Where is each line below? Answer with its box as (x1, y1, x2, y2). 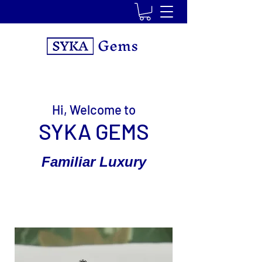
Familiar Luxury (41, 154, 146, 170)
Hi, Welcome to (51, 102, 136, 118)
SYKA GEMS (38, 118, 149, 144)
